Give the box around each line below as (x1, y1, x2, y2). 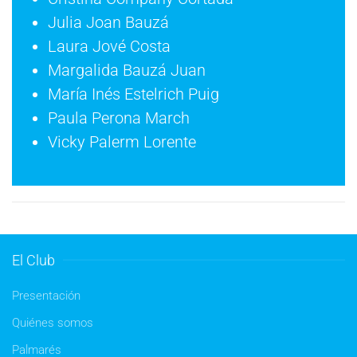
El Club (12, 251, 55, 269)
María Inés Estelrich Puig (48, 84, 219, 104)
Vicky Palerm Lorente (48, 131, 196, 151)
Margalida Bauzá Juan (48, 60, 206, 80)
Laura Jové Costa (48, 36, 171, 56)
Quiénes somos (12, 315, 93, 330)
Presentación (12, 288, 80, 303)
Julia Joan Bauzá (48, 12, 169, 32)
